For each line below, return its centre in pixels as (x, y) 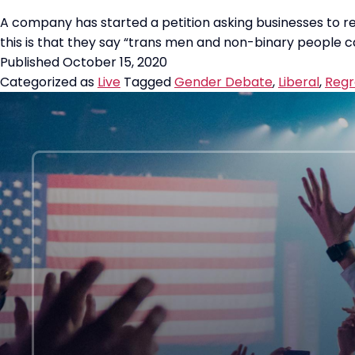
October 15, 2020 (115, 62)
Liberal (299, 82)
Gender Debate (223, 82)
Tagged (149, 82)
